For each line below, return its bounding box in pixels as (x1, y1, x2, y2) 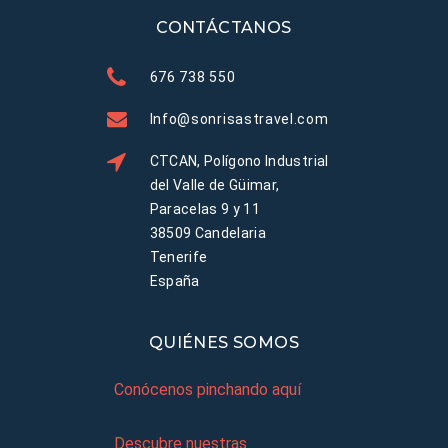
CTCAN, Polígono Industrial (149, 153, 329, 170)
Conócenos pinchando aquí (114, 380, 301, 400)
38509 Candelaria (149, 225, 267, 242)
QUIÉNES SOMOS (148, 333, 300, 353)
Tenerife (149, 249, 208, 266)
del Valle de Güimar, (149, 177, 280, 194)
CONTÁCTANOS (156, 18, 292, 38)
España (149, 273, 200, 290)
